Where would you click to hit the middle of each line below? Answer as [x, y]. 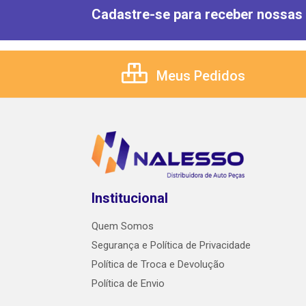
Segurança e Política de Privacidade [171, 246]
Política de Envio [128, 284]
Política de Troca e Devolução [158, 265]
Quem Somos [123, 226]
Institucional [130, 198]
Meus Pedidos [199, 76]
